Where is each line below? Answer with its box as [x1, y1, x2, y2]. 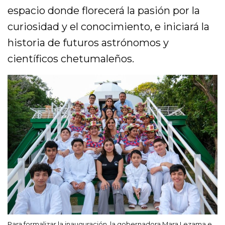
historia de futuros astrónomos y [8, 36, 169, 49]
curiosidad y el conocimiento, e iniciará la [8, 20, 210, 33]
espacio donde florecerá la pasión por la [8, 4, 200, 17]
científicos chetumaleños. [8, 52, 135, 65]
